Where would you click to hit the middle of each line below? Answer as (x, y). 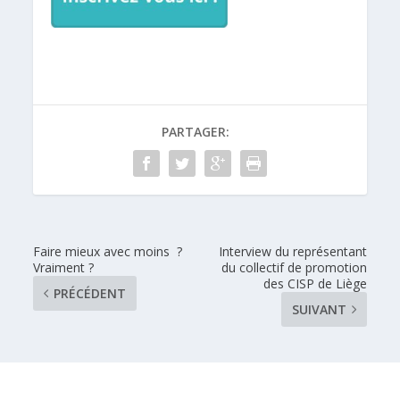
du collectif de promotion (294, 268)
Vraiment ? (64, 268)
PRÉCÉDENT (90, 294)
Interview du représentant (292, 252)
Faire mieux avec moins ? (108, 252)
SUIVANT (319, 310)
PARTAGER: (196, 132)
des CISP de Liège (315, 284)
